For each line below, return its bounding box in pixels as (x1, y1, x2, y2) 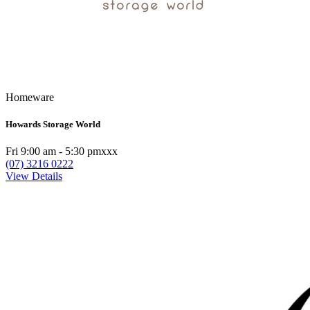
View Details (6, 170, 62, 183)
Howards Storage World (6, 119, 100, 130)
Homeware (6, 91, 54, 104)
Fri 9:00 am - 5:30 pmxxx (6, 145, 118, 158)
